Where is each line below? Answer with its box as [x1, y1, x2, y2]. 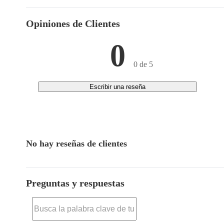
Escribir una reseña [89, 83, 146, 90]
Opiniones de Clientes [26, 18, 120, 29]
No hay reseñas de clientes [26, 138, 127, 148]
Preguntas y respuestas [26, 177, 124, 188]
